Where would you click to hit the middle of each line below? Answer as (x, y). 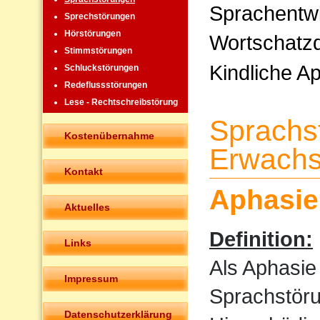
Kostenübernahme (109, 135)
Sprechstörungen (100, 17)
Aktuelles (87, 207)
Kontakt (84, 171)
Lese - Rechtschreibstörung (121, 102)
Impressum (91, 278)
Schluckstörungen (101, 68)
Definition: (261, 239)
